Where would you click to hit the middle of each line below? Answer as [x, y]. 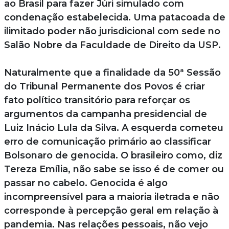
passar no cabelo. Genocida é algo [86, 183]
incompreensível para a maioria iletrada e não [111, 197]
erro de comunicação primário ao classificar [107, 141]
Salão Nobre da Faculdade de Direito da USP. [112, 45]
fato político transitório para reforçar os [97, 100]
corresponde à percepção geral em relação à [111, 210]
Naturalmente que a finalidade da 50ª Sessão [112, 72]
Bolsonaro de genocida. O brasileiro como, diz [113, 155]
